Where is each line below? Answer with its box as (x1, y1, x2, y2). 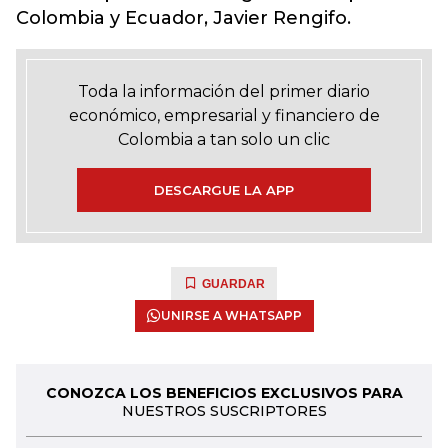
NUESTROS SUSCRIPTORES (121, 402, 327, 420)
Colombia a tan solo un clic (118, 130, 330, 149)
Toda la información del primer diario (78, 82, 370, 101)
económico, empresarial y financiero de (68, 106, 380, 125)
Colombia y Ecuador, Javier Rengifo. (16, 7, 351, 29)
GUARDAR (202, 277, 265, 291)
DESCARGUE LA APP (154, 182, 294, 198)
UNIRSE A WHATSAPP (160, 308, 302, 323)
